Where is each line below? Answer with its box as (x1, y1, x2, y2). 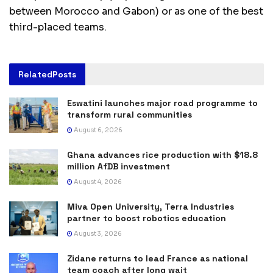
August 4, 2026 (73, 178, 122, 186)
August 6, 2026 (73, 126, 122, 135)
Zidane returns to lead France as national (67, 253, 248, 264)
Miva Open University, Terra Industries (67, 201, 234, 213)
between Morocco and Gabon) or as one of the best (9, 5, 263, 18)
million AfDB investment (67, 161, 170, 172)
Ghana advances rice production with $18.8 (67, 149, 258, 161)
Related (18, 69, 52, 80)
